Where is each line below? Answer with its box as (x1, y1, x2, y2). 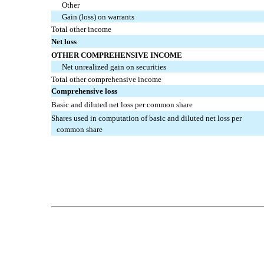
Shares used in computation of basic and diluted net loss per (51, 114, 242, 123)
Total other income (51, 25, 111, 34)
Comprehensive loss (51, 87, 117, 96)
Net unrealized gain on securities (62, 62, 167, 72)
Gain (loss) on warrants (62, 12, 135, 22)
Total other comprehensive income (51, 75, 161, 84)
